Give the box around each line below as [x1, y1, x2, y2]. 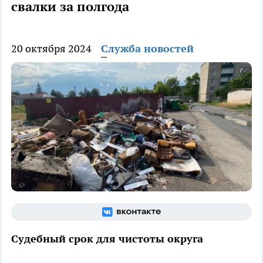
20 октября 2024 [11, 42, 92, 56]
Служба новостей [101, 42, 194, 56]
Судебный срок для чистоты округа [11, 232, 203, 246]
